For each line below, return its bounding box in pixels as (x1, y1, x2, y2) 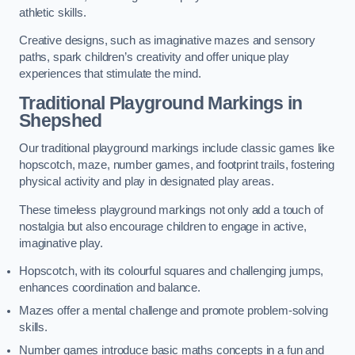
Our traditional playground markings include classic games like (19, 142, 334, 155)
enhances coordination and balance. (19, 281, 201, 295)
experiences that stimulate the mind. (19, 67, 201, 81)
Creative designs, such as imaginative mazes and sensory (19, 34, 316, 48)
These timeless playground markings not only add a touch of (19, 203, 323, 216)
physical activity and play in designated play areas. (19, 175, 274, 189)
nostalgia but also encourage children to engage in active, (19, 219, 307, 233)
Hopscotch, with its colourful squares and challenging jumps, (19, 265, 324, 278)
